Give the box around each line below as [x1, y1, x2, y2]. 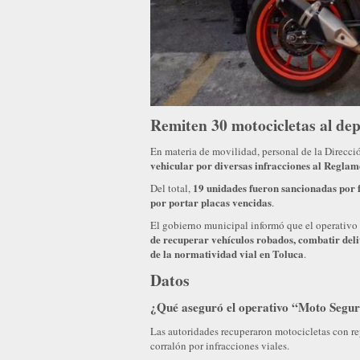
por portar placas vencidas [150, 194, 272, 211]
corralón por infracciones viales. [150, 338, 289, 354]
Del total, [150, 181, 193, 196]
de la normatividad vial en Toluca [150, 246, 304, 262]
